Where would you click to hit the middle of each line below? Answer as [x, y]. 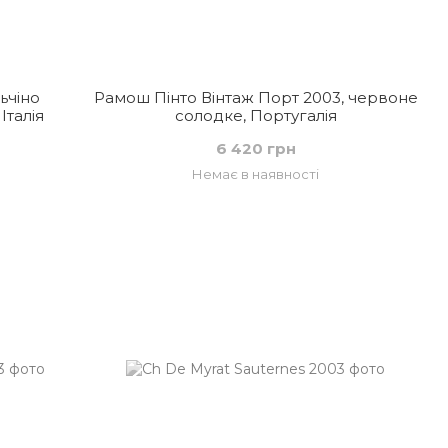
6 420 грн [255, 148]
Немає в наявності [256, 174]
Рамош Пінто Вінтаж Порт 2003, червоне [255, 97]
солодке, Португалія [255, 115]
